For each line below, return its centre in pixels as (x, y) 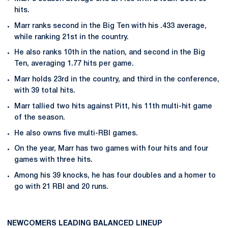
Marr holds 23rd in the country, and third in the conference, (117, 80)
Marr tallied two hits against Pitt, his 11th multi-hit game (113, 106)
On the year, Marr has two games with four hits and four (111, 149)
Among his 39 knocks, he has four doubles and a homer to (115, 176)
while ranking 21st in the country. (72, 37)
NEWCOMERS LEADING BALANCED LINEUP (84, 224)
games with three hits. (53, 160)
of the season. (40, 118)
